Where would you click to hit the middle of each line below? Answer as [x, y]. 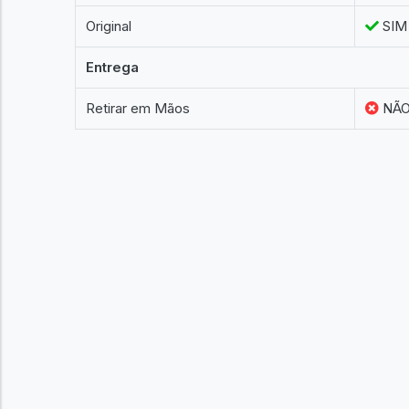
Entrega [113, 67]
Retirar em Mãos [138, 108]
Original [109, 26]
